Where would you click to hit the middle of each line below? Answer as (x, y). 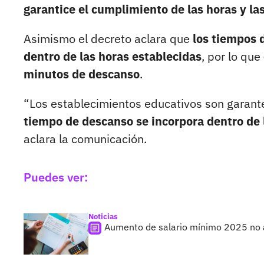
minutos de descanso (82, 74)
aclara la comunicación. (85, 139)
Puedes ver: (56, 177)
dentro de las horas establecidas (113, 57)
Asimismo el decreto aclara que (108, 39)
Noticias (103, 217)
